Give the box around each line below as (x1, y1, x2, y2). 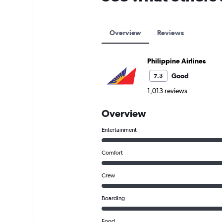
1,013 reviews (147, 87, 187, 95)
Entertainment (101, 126, 137, 133)
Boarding (101, 195, 125, 202)
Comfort (101, 149, 123, 156)
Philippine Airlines (147, 57, 206, 65)
